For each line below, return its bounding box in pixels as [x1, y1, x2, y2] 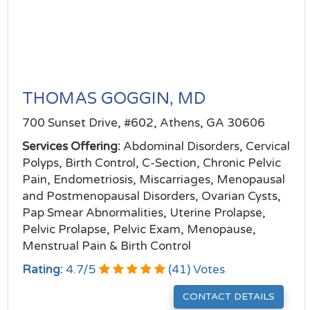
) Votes [187, 262, 225, 277]
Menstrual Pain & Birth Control [22, 239, 191, 253]
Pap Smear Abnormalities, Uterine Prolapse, [22, 206, 266, 220]
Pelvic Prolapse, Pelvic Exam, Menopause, [22, 222, 256, 237]
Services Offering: [22, 139, 120, 154]
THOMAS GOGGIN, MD [22, 89, 206, 109]
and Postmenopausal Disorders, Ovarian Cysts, [22, 189, 281, 203]
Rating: [22, 262, 63, 277]
